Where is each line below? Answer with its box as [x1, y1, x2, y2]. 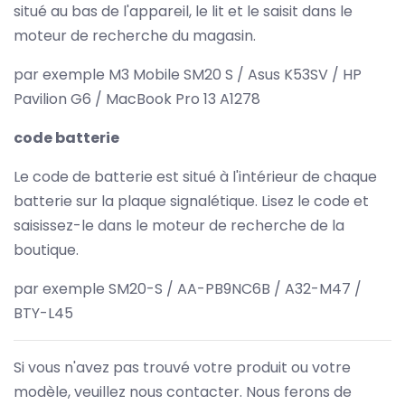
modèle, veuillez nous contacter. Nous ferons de [14, 381, 352, 402]
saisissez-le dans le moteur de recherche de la [14, 214, 344, 236]
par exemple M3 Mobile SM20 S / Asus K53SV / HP [14, 63, 362, 85]
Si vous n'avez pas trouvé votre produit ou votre [14, 356, 351, 378]
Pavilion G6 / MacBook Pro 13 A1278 [14, 88, 260, 109]
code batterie [14, 127, 119, 148]
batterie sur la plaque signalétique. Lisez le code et [14, 190, 369, 212]
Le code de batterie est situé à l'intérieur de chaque [14, 165, 377, 187]
